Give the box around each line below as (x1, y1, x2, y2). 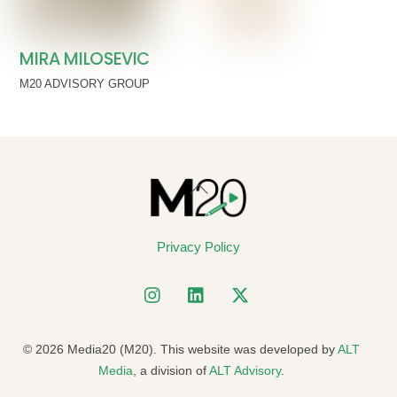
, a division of (132, 362, 209, 378)
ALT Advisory (208, 362, 281, 378)
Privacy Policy (157, 239, 240, 255)
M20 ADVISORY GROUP (19, 77, 151, 91)
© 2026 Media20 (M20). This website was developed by (22, 341, 338, 356)
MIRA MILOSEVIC (19, 46, 151, 71)
